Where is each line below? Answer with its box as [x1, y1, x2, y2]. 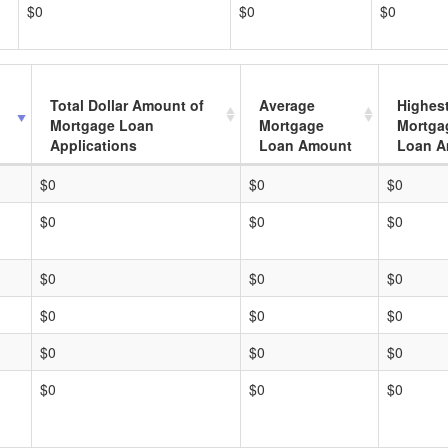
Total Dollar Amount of [50, 95, 204, 115]
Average [259, 95, 315, 115]
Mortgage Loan [50, 115, 154, 135]
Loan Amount [259, 135, 352, 155]
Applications [50, 135, 137, 155]
